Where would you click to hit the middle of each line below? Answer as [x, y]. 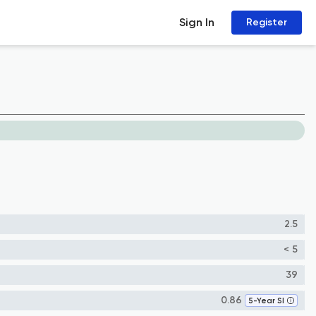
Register [267, 22]
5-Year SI [266, 300]
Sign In [197, 22]
